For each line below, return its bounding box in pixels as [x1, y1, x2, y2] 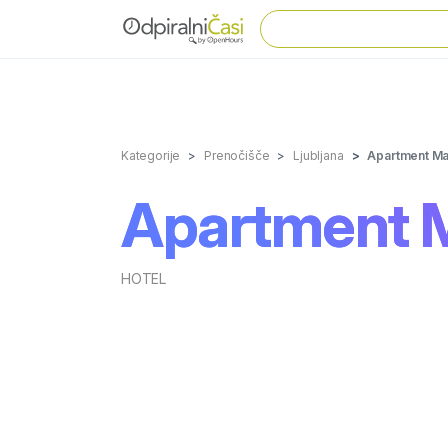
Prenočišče [204, 148, 270, 163]
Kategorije [121, 148, 181, 163]
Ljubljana [293, 148, 344, 163]
